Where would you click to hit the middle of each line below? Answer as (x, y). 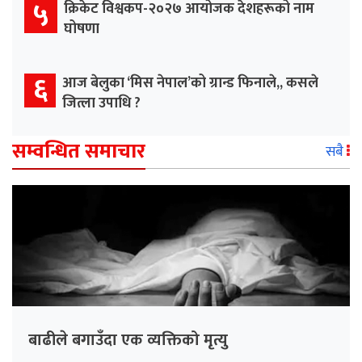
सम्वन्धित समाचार (79, 152)
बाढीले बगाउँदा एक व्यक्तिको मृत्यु (128, 341)
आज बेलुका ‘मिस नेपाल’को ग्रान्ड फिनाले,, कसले (190, 84)
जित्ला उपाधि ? (101, 104)
